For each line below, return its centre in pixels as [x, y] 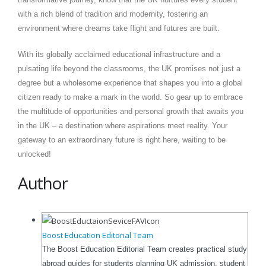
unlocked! [34, 154]
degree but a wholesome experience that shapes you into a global [130, 83]
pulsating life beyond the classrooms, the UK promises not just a [129, 69]
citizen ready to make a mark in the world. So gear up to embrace [130, 97]
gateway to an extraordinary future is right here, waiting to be [122, 140]
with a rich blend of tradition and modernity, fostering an [113, 14]
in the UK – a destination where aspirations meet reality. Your [123, 126]
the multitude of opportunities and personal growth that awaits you [131, 112]
